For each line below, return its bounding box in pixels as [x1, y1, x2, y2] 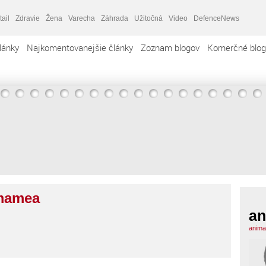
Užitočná [134, 14, 163, 23]
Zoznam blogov [141, 42, 199, 53]
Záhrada [101, 14, 128, 23]
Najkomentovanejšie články [27, 42, 133, 53]
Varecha [68, 14, 95, 23]
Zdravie [15, 14, 40, 23]
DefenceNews [194, 14, 239, 23]
